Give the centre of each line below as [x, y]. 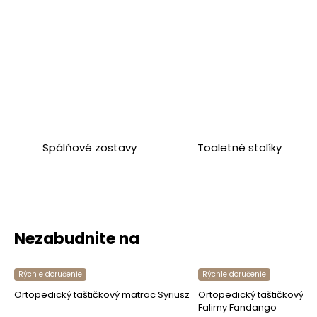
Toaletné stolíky [239, 147]
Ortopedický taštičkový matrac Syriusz [102, 294]
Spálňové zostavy [89, 147]
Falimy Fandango [237, 307]
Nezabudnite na [77, 238]
